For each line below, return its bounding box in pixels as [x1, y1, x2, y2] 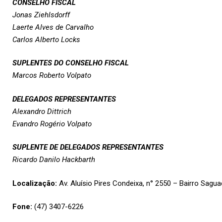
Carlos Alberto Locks [12, 35, 80, 44]
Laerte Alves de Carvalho [12, 22, 94, 32]
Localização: [12, 178, 57, 188]
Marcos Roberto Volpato [12, 71, 93, 80]
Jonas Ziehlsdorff [12, 10, 70, 19]
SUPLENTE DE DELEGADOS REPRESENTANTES [12, 143, 164, 152]
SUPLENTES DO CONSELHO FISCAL [12, 58, 129, 67]
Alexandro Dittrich [12, 107, 71, 116]
